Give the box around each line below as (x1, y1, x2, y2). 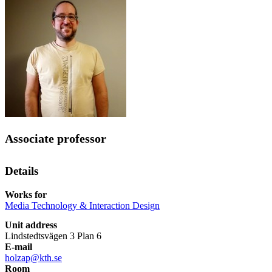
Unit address (5, 219, 57, 230)
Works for (5, 189, 47, 200)
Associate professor (5, 132, 106, 146)
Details (5, 165, 38, 178)
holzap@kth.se (5, 252, 62, 263)
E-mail (5, 241, 32, 252)
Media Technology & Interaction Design (5, 200, 160, 211)
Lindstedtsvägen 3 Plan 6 (5, 230, 101, 241)
